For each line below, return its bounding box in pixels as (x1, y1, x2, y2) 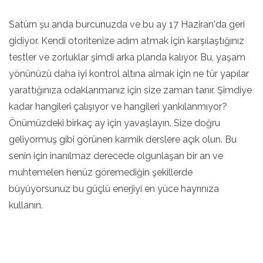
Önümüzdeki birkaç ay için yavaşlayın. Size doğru (9, 117, 220, 129)
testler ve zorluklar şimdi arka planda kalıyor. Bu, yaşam (9, 52, 245, 63)
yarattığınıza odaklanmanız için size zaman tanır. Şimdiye (9, 85, 252, 96)
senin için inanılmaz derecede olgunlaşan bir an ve (9, 150, 223, 161)
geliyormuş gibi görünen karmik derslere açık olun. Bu (9, 134, 237, 145)
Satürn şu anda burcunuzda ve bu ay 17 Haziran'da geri (9, 19, 245, 30)
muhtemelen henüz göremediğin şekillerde (9, 167, 193, 178)
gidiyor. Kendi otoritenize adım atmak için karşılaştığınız (9, 35, 244, 46)
